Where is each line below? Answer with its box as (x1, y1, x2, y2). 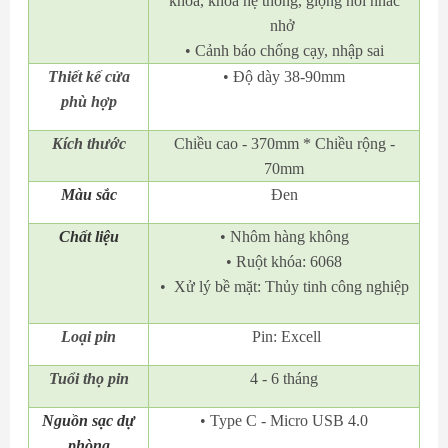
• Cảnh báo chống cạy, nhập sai (184, 42, 384, 60)
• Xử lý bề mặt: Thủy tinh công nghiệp (159, 278, 409, 296)
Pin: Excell (247, 328, 321, 346)
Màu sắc (60, 186, 117, 204)
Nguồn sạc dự (42, 412, 135, 430)
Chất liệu (58, 228, 119, 246)
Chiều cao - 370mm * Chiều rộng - (173, 135, 395, 153)
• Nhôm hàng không (219, 228, 349, 246)
